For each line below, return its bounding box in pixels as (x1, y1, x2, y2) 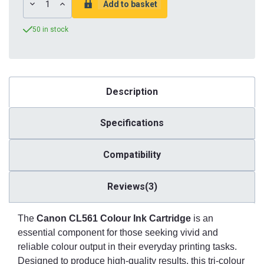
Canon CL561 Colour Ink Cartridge (37, 213, 191, 223)
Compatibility (103, 148, 161, 160)
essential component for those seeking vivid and (18, 227, 218, 237)
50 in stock (32, 25, 68, 34)
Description (106, 86, 158, 98)
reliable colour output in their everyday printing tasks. (18, 241, 237, 252)
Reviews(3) (107, 180, 157, 192)
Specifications (100, 117, 164, 128)
